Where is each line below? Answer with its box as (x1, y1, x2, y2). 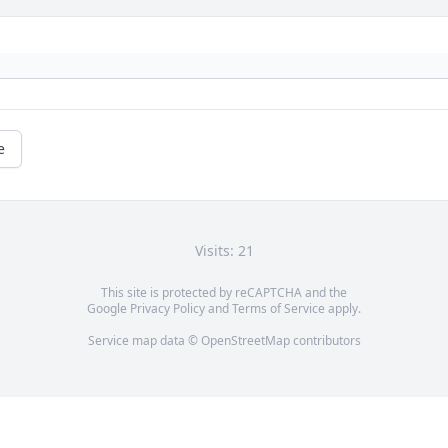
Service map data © (87, 332, 201, 350)
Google (87, 300, 130, 318)
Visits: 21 (194, 241, 254, 261)
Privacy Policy (130, 300, 205, 318)
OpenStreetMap (200, 332, 290, 350)
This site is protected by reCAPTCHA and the (101, 284, 347, 302)
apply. (325, 300, 361, 318)
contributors (289, 332, 361, 350)
